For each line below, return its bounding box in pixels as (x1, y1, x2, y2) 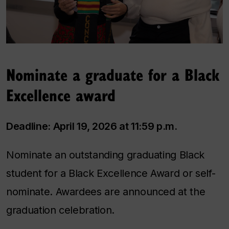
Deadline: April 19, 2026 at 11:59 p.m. (6, 120, 177, 133)
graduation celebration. (6, 204, 114, 217)
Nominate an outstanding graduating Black (6, 149, 204, 162)
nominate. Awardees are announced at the (6, 186, 205, 198)
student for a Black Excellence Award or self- (6, 167, 216, 180)
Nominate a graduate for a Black (6, 63, 220, 86)
